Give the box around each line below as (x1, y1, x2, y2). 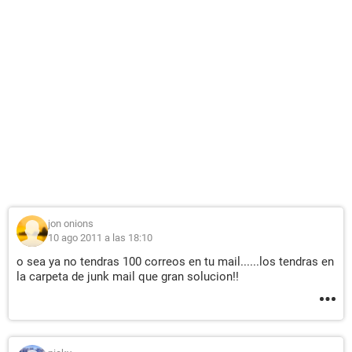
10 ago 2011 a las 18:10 (48, 232, 152, 244)
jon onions (48, 218, 93, 230)
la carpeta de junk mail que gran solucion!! (16, 269, 239, 284)
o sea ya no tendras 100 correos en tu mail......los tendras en (16, 255, 334, 269)
